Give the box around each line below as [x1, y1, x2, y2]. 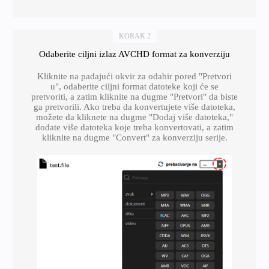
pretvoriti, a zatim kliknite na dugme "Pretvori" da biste [31, 91, 238, 101]
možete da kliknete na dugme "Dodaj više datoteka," [36, 112, 233, 122]
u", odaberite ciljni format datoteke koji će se [50, 81, 219, 91]
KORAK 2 [118, 31, 151, 40]
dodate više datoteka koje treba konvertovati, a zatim [35, 122, 234, 132]
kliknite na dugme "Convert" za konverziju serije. [41, 132, 228, 142]
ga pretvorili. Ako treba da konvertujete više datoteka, [34, 101, 235, 112]
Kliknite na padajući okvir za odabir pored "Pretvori [37, 71, 232, 81]
